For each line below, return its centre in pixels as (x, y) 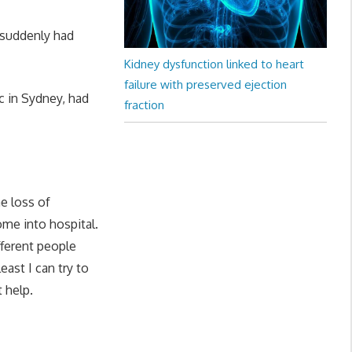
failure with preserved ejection (205, 85)
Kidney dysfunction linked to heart (214, 64)
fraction (144, 105)
